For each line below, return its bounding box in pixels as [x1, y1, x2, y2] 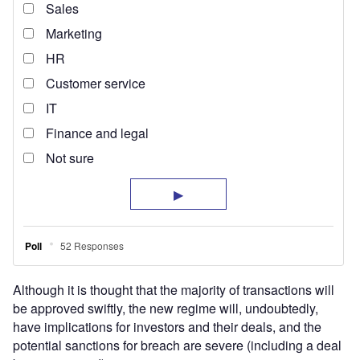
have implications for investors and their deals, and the [13, 317, 321, 337]
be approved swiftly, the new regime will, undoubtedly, [13, 299, 318, 318]
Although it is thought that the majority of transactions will [13, 280, 334, 300]
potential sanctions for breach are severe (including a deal [13, 336, 342, 355]
